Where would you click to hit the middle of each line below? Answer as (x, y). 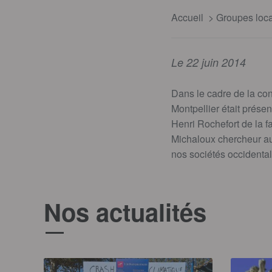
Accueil (187, 17)
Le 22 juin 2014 (209, 62)
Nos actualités (125, 212)
